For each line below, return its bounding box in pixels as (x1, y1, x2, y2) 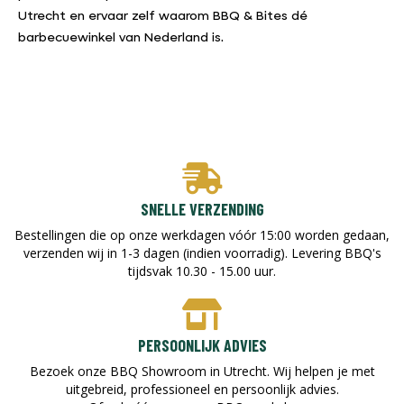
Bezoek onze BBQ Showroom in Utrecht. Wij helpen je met (29, 362, 375, 380)
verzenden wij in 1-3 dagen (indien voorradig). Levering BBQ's (23, 243, 381, 262)
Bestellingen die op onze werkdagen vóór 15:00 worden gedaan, (14, 225, 390, 243)
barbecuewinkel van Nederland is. (18, 32, 224, 46)
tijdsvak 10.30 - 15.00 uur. (128, 262, 276, 280)
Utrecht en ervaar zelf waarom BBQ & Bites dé (18, 10, 308, 24)
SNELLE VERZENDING (140, 198, 264, 219)
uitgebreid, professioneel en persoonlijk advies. (65, 380, 339, 398)
